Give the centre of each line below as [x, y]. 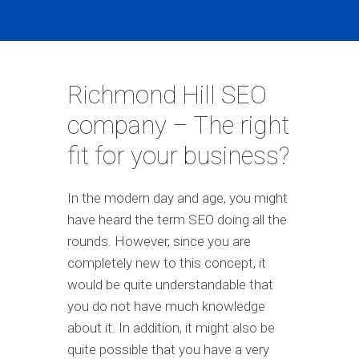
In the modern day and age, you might [177, 198]
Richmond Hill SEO [167, 95]
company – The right [178, 126]
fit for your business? [178, 156]
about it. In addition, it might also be [171, 328]
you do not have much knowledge [166, 307]
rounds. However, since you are [159, 242]
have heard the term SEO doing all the [177, 220]
